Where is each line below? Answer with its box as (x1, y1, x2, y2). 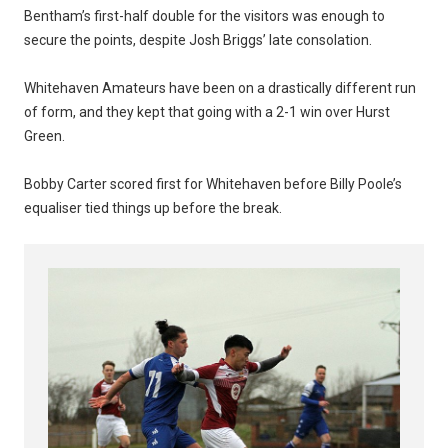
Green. (24, 128, 65, 145)
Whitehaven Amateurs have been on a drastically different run (24, 80, 416, 97)
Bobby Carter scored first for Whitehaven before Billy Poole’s (24, 176, 402, 193)
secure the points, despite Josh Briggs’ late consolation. (24, 32, 372, 49)
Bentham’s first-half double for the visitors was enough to (24, 8, 385, 25)
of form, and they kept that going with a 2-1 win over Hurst (24, 104, 390, 121)
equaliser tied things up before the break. (24, 200, 282, 217)
